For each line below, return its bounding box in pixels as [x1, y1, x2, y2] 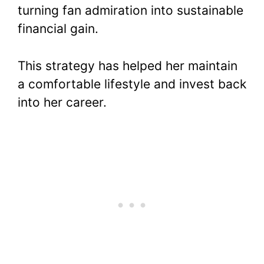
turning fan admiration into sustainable [18, 3, 243, 18]
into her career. [18, 94, 107, 110]
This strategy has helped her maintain [18, 58, 237, 73]
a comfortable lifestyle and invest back [18, 76, 246, 91]
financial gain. [18, 21, 98, 37]
